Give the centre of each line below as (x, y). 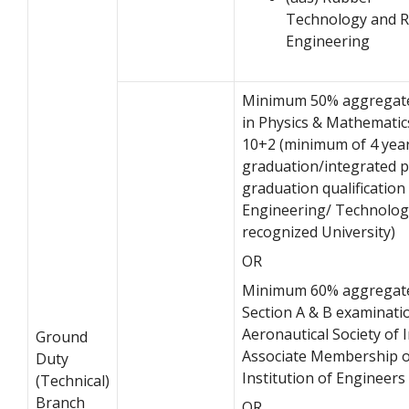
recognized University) (319, 231)
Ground (62, 336)
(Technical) (73, 380)
